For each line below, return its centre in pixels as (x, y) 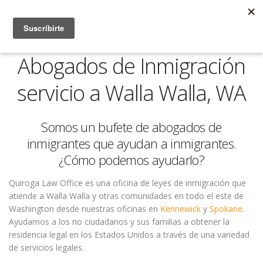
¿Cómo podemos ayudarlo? (131, 160)
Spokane (226, 209)
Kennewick (181, 209)
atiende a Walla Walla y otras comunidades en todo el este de (126, 196)
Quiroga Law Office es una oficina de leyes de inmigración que (127, 183)
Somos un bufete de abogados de (131, 127)
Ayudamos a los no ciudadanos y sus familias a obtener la (119, 222)
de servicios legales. (46, 247)
